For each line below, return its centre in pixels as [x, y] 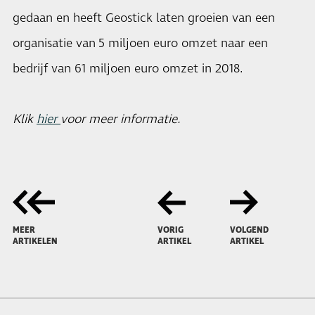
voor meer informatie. [121, 120]
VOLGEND [249, 230]
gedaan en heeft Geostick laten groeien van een [144, 18]
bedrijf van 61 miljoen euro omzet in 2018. [128, 69]
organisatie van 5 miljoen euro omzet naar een [140, 44]
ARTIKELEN [35, 242]
